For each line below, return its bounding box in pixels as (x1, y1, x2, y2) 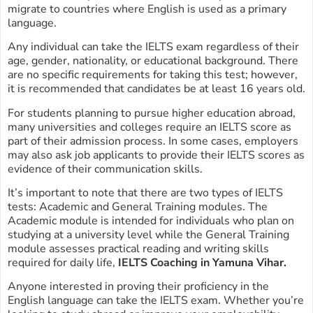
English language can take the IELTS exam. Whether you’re (8, 293, 304, 309)
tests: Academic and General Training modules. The (8, 198, 268, 214)
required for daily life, (8, 254, 118, 270)
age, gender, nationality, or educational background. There (8, 53, 298, 69)
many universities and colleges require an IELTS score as (8, 119, 291, 135)
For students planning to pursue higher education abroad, (8, 105, 296, 121)
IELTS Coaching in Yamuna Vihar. (118, 254, 286, 270)
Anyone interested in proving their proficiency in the (8, 279, 269, 295)
